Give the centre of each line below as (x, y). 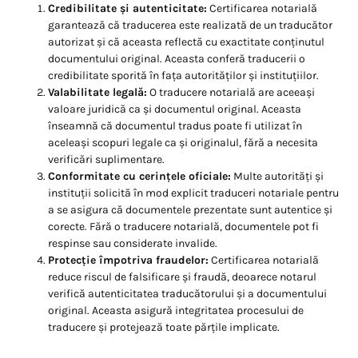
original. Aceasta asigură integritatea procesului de (176, 311)
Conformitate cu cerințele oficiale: (139, 177)
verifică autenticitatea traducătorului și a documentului (187, 294)
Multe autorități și (277, 177)
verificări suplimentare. (106, 160)
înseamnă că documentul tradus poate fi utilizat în (175, 126)
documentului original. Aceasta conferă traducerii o (177, 59)
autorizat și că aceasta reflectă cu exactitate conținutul (186, 42)
